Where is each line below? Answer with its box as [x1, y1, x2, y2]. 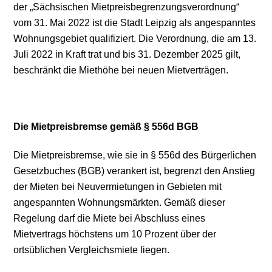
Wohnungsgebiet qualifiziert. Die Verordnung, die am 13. [13, 33, 257, 44]
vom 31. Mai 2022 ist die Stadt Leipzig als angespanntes [13, 17, 256, 28]
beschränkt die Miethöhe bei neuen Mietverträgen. [13, 64, 229, 75]
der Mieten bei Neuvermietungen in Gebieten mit [13, 181, 222, 192]
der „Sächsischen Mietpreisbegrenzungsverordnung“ [13, 1, 240, 12]
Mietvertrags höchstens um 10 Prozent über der [13, 228, 217, 239]
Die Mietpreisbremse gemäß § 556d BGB [13, 121, 199, 132]
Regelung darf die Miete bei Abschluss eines [13, 212, 206, 223]
